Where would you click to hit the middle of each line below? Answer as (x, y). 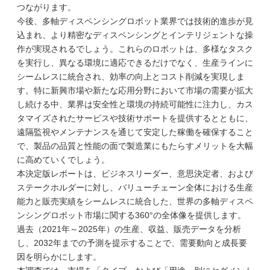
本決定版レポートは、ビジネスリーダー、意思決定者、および (135, 174)
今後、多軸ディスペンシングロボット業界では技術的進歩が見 (135, 21)
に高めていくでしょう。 (63, 160)
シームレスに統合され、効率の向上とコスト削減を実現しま (131, 77)
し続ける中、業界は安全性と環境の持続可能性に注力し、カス (135, 104)
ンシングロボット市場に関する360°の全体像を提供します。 (131, 215)
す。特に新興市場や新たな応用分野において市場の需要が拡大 (135, 90)
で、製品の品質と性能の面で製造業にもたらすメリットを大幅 (135, 146)
